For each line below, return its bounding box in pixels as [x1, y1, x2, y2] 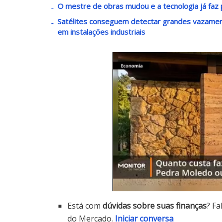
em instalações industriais [57, 26, 145, 37]
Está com [67, 200, 103, 211]
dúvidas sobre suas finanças [103, 200, 207, 211]
